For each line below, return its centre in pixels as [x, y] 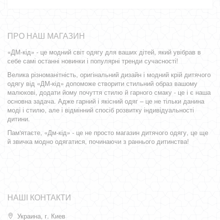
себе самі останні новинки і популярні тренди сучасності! [93, 61]
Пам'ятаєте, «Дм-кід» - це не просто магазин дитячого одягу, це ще [108, 132]
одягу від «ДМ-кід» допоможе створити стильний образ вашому [102, 83]
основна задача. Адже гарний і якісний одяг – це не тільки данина [106, 101]
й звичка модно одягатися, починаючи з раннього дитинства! [98, 141]
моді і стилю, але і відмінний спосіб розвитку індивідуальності [101, 110]
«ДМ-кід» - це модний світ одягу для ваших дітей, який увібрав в [104, 52]
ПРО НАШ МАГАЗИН [46, 36]
